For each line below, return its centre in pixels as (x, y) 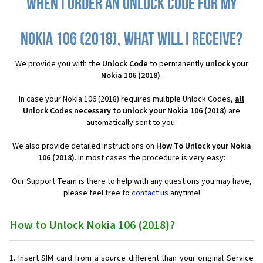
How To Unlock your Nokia (203, 146)
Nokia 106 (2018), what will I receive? (131, 40)
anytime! (184, 193)
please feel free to (97, 193)
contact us (150, 193)
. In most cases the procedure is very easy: (150, 158)
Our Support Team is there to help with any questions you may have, (131, 181)
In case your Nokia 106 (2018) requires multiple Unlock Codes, (127, 99)
